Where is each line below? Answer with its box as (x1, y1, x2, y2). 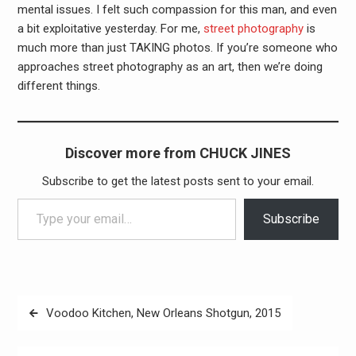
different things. (17, 79, 100, 93)
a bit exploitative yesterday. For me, (17, 21, 203, 36)
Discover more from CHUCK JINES (64, 145, 291, 161)
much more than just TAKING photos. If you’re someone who (17, 41, 338, 55)
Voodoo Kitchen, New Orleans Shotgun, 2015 (45, 305, 281, 320)
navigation (16, 320, 93, 340)
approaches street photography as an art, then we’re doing (17, 60, 323, 74)
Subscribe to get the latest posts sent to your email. (41, 174, 314, 188)
